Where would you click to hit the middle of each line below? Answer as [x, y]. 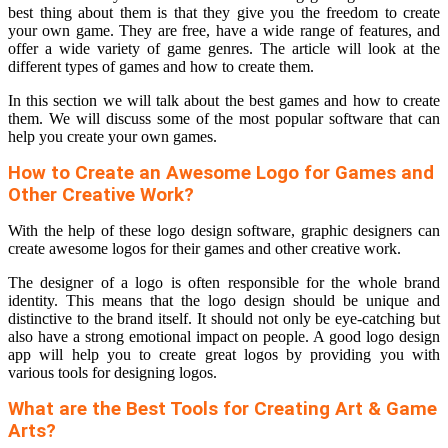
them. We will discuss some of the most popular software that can [224, 119]
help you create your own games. [112, 137]
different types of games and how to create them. [161, 67]
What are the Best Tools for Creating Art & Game [222, 409]
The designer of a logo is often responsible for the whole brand [224, 283]
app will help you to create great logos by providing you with [224, 355]
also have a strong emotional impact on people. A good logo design [224, 337]
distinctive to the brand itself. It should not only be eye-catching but [224, 319]
